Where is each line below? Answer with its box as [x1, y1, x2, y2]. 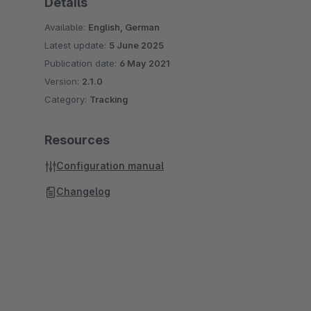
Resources [44, 133, 110, 147]
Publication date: [44, 58, 119, 69]
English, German [88, 22, 160, 33]
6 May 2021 [119, 58, 170, 69]
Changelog [56, 185, 110, 197]
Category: [44, 94, 90, 105]
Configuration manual [56, 160, 164, 171]
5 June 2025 [109, 40, 164, 51]
